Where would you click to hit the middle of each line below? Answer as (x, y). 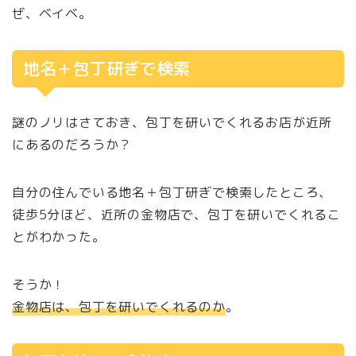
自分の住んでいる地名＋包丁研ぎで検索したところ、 (172, 193)
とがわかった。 (59, 237)
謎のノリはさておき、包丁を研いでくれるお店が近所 (172, 123)
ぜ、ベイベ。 (52, 14)
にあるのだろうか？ (72, 145)
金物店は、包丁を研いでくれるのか (119, 307)
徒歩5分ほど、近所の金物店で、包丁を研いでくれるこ (176, 215)
